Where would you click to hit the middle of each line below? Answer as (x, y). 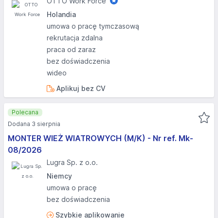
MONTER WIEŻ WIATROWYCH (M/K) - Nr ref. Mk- (100, 138)
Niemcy (59, 176)
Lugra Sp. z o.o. (72, 162)
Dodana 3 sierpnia (34, 124)
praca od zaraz (71, 49)
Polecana (25, 112)
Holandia (61, 14)
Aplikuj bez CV (80, 88)
